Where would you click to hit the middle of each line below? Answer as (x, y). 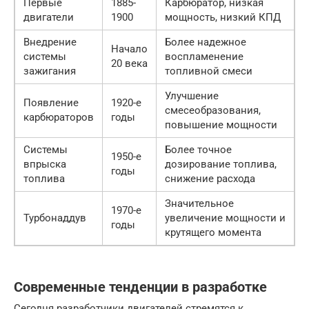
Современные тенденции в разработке (140, 288)
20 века (129, 63)
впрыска (45, 164)
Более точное (198, 150)
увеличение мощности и (225, 218)
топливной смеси (209, 71)
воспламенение (204, 57)
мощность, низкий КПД (223, 17)
